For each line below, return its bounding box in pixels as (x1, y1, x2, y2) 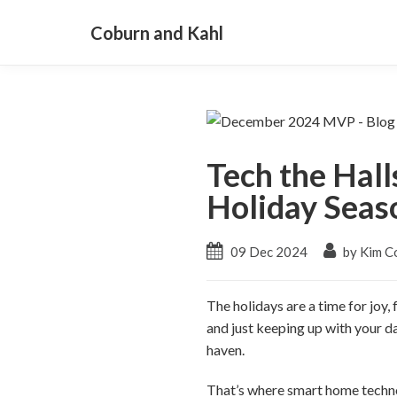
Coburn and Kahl (90, 21, 223, 43)
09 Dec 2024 (230, 244, 308, 260)
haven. (206, 341, 248, 358)
